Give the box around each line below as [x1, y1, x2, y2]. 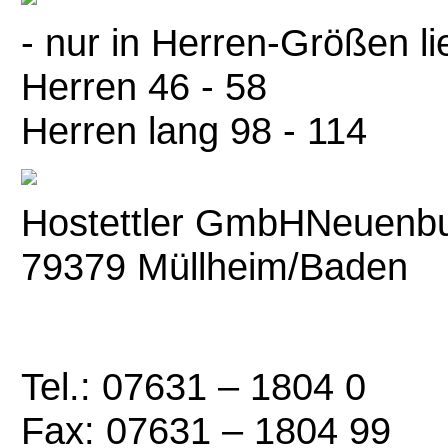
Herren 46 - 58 [20, 65, 267, 108]
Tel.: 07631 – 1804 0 [20, 365, 366, 408]
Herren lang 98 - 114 [20, 109, 367, 152]
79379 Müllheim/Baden [20, 245, 408, 288]
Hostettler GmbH [20, 201, 305, 244]
